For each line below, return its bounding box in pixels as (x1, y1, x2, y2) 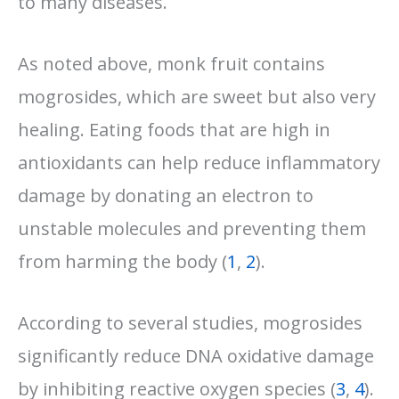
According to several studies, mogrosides (18, 310, 362, 335)
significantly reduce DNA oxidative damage (18, 343, 374, 368)
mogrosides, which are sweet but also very (18, 84, 376, 109)
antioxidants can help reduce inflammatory (18, 150, 380, 175)
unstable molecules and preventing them (18, 216, 366, 240)
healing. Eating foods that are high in (18, 117, 330, 142)
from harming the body (18, 248, 222, 273)
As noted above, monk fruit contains (18, 51, 325, 76)
